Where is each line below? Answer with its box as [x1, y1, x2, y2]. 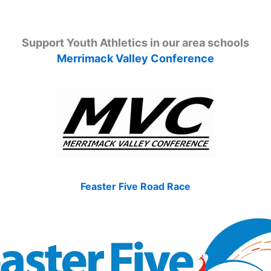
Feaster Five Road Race [80, 180, 191, 192]
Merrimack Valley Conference [57, 52, 214, 65]
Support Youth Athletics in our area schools [22, 36, 249, 50]
